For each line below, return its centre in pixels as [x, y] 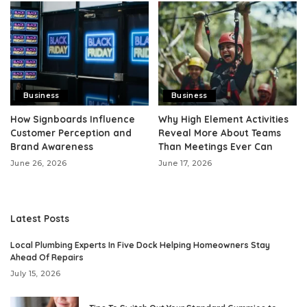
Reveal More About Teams [220, 132]
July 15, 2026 [36, 273]
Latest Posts [40, 218]
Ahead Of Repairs [47, 257]
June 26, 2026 [39, 163]
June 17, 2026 [185, 163]
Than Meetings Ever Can [216, 146]
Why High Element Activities [223, 119]
